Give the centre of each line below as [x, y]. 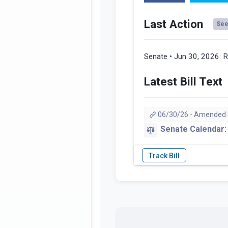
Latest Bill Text [183, 82]
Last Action [174, 24]
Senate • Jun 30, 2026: [183, 57]
